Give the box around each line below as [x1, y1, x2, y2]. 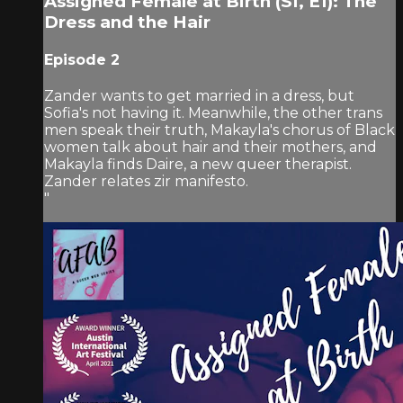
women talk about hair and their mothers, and [44, 139, 377, 157]
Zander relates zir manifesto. [44, 173, 248, 191]
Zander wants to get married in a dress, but [44, 87, 354, 105]
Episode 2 [44, 50, 120, 68]
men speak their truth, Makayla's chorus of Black [44, 121, 395, 139]
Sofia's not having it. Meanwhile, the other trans [44, 104, 382, 122]
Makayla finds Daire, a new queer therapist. [44, 156, 352, 174]
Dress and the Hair [44, 11, 210, 32]
